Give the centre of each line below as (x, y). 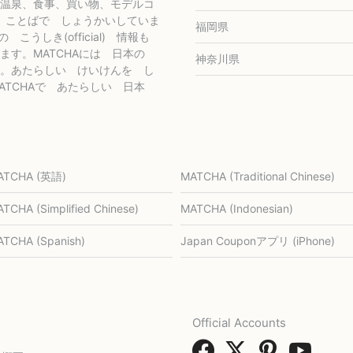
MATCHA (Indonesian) (236, 208)
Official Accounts (239, 323)
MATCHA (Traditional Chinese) (257, 176)
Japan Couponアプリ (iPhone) (257, 241)
